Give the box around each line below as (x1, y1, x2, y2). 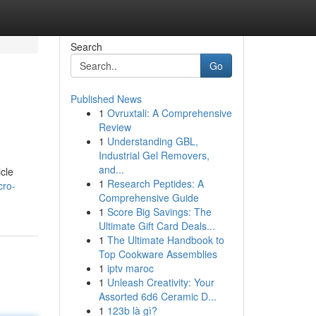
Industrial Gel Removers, (98, 148, 209, 162)
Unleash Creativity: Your (107, 275, 214, 289)
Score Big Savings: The (107, 205, 212, 219)
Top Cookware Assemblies (98, 247, 217, 261)
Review (98, 120, 131, 134)
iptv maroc (107, 261, 154, 275)
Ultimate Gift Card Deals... (98, 219, 215, 233)
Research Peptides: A (107, 176, 204, 190)
